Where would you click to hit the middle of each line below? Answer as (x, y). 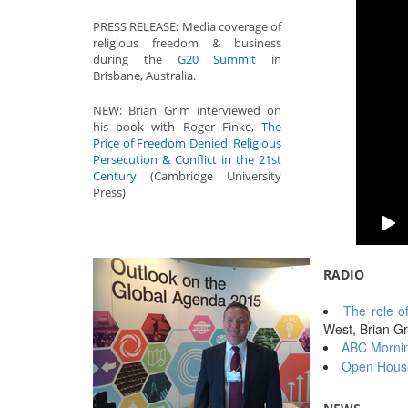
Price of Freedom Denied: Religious (187, 143)
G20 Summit (217, 59)
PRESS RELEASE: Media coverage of (187, 26)
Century (115, 176)
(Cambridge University (209, 176)
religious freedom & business (187, 43)
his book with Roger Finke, (177, 127)
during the (135, 59)
